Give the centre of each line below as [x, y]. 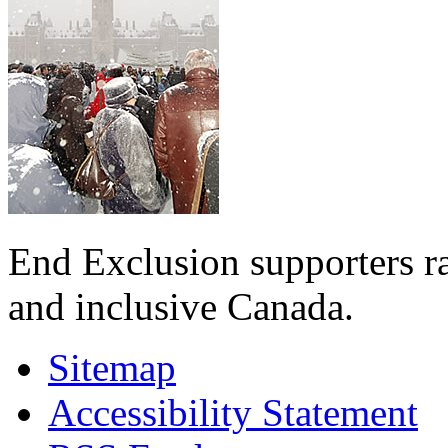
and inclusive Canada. [181, 306]
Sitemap [112, 367]
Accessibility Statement [233, 412]
